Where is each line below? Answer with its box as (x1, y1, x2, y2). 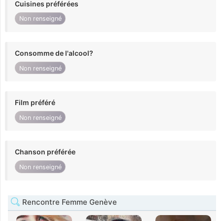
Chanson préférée (15, 147, 75, 156)
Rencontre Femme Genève (20, 197, 117, 207)
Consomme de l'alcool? (15, 48, 93, 57)
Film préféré (15, 98, 55, 107)
